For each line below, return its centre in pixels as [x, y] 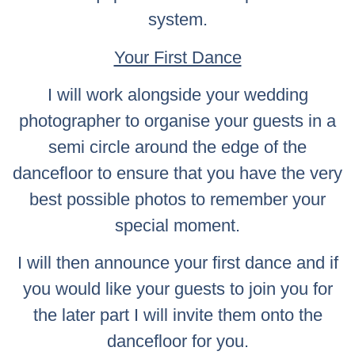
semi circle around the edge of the [177, 147]
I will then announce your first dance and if [177, 263]
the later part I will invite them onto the [177, 315]
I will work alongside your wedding [177, 94]
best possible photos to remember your [177, 199]
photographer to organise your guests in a [177, 120]
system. [177, 20]
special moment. [177, 225]
